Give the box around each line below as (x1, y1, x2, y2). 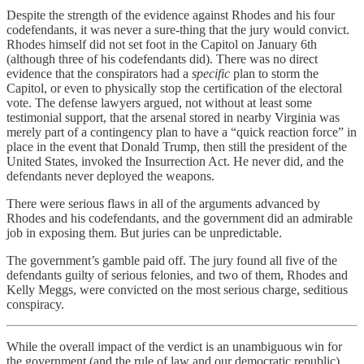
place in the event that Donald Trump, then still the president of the (6, 140, 347, 154)
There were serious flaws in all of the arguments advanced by (6, 197, 320, 211)
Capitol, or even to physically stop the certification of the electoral (6, 81, 342, 96)
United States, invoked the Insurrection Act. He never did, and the (6, 154, 344, 169)
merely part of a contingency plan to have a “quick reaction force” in (6, 125, 357, 140)
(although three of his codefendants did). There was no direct (6, 52, 318, 67)
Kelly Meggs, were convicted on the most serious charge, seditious (6, 283, 348, 297)
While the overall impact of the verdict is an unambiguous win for (6, 340, 342, 354)
